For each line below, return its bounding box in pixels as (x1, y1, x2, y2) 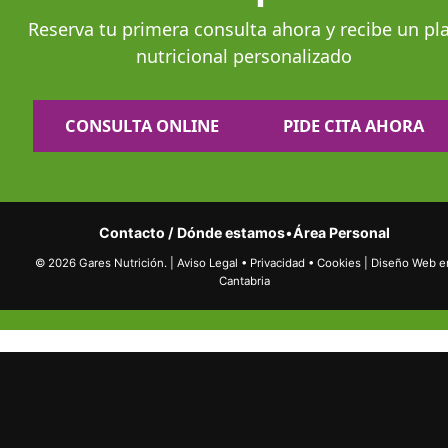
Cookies (317, 256, 361, 271)
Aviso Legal (177, 256, 238, 271)
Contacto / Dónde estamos (98, 224, 285, 242)
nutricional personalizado (136, 44, 352, 69)
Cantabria (218, 274, 270, 289)
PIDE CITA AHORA (282, 114, 424, 138)
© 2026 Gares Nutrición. (35, 256, 170, 271)
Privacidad (250, 256, 305, 271)
